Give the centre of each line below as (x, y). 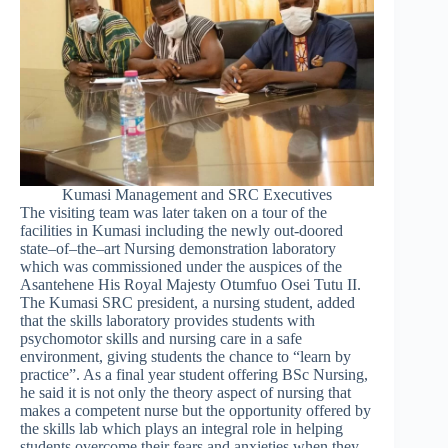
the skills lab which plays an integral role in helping (181, 428)
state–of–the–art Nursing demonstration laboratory (178, 248)
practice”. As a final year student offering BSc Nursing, (194, 374)
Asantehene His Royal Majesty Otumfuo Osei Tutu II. (190, 284)
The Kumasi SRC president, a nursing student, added (187, 302)
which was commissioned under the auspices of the (181, 266)
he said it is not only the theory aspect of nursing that (185, 392)
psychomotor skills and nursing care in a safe (161, 338)
